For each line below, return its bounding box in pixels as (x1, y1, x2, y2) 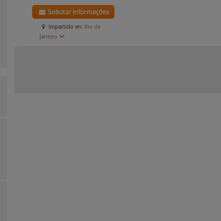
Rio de (83, 23, 101, 30)
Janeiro (39, 33, 57, 40)
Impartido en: (48, 23, 83, 30)
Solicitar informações (46, 7, 110, 16)
